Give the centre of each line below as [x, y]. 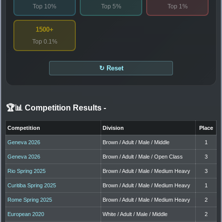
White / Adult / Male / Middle [135, 214]
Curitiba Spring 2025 [32, 185]
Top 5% [111, 6]
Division [113, 128]
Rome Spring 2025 [30, 199]
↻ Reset [111, 68]
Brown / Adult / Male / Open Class [143, 156]
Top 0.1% [45, 41]
